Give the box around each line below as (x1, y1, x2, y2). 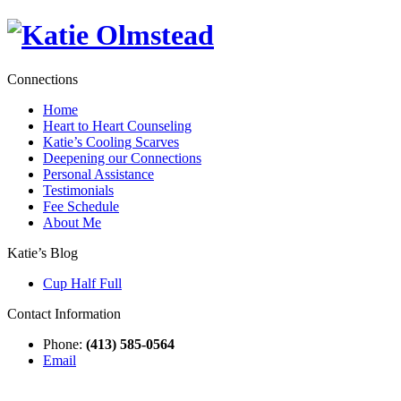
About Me (43, 214, 101, 230)
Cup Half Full (43, 275, 122, 291)
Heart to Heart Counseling (43, 117, 192, 133)
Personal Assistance (43, 166, 154, 182)
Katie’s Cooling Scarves (43, 133, 179, 149)
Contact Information (7, 305, 121, 321)
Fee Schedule (43, 198, 119, 214)
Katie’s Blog (7, 244, 78, 260)
